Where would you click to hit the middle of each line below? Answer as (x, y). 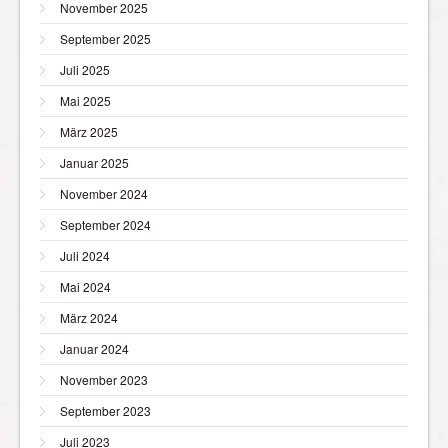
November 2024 (104, 193)
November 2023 (104, 379)
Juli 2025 (85, 69)
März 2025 (89, 131)
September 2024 (105, 224)
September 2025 (105, 38)
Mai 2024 (85, 286)
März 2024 (89, 317)
